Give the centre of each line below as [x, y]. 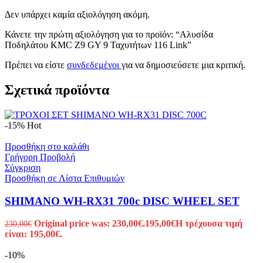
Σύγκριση [23, 168]
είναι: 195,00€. [33, 234]
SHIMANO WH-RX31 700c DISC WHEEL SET [122, 201]
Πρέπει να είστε [36, 65]
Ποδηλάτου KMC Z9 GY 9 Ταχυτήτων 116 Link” [98, 45]
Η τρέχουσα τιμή [209, 224]
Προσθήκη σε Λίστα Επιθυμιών [65, 178]
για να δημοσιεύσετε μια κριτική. [183, 65]
